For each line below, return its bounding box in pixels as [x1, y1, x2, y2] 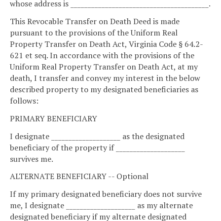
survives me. [10, 153, 53, 164]
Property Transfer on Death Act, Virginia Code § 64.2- [10, 38, 203, 50]
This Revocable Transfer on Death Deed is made [10, 16, 180, 27]
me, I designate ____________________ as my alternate [10, 200, 193, 211]
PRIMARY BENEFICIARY [10, 112, 97, 124]
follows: [10, 95, 38, 107]
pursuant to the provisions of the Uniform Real [10, 27, 178, 38]
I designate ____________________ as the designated [10, 130, 184, 142]
